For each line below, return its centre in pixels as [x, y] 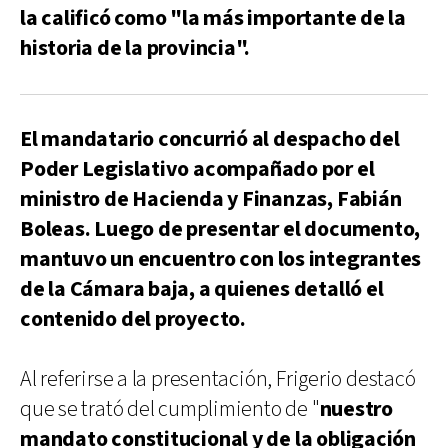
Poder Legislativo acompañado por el [197, 169]
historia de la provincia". [135, 48]
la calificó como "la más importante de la [213, 18]
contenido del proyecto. [133, 319]
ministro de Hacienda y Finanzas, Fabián [211, 199]
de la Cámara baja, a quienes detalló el [202, 289]
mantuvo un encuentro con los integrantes [221, 259]
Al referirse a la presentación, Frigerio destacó [218, 379]
